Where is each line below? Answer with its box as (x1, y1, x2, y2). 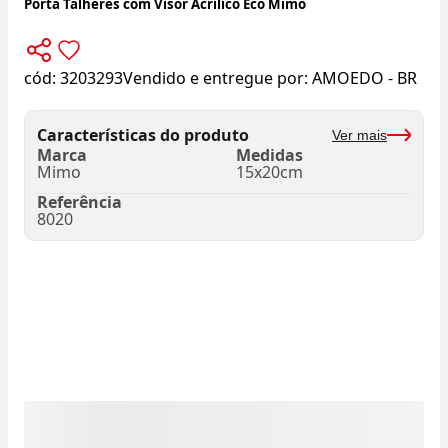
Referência (37, 191, 122, 214)
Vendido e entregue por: (123, 67, 312, 90)
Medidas (236, 144, 303, 167)
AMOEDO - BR (312, 67, 417, 90)
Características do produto (37, 123, 249, 146)
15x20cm (236, 161, 303, 184)
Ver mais (332, 126, 387, 143)
